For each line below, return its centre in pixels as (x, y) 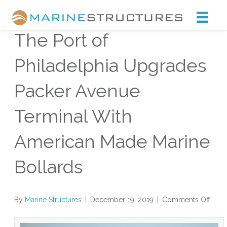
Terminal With (73, 116)
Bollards (48, 167)
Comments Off (186, 199)
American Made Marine (112, 141)
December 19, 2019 (122, 199)
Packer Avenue (77, 91)
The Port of (61, 40)
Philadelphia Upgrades (110, 65)
